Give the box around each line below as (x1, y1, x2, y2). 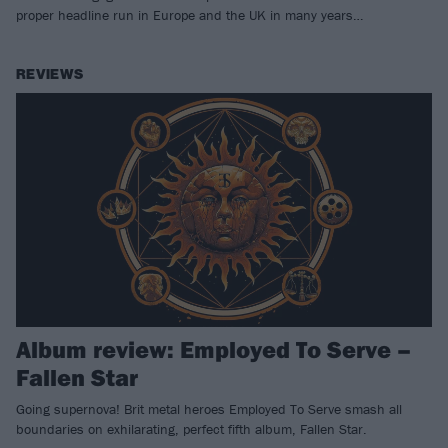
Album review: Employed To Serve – (16, 333, 411, 364)
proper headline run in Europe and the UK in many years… (16, 5, 363, 24)
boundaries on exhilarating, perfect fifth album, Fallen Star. (16, 419, 367, 438)
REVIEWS (16, 65, 84, 83)
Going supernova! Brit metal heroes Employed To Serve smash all (16, 399, 402, 418)
